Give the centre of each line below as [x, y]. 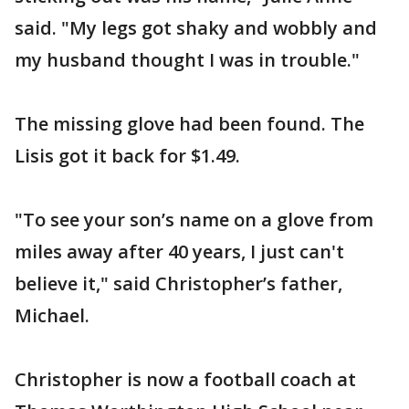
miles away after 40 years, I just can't [179, 252]
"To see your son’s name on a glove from [194, 220]
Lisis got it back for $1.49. [127, 156]
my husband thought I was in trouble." [187, 60]
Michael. [52, 315]
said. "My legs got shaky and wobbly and [196, 28]
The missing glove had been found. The [189, 124]
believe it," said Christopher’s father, [178, 283]
